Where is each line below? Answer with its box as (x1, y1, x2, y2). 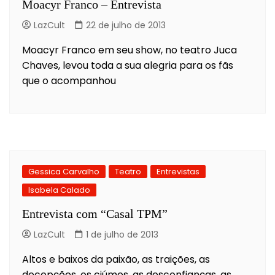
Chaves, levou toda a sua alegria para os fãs (22, 58, 233, 72)
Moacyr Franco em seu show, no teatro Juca (22, 42, 237, 57)
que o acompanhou (22, 73, 116, 88)
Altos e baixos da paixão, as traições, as (22, 252, 210, 266)
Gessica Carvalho (28, 165, 99, 177)
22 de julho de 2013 (86, 18, 166, 31)
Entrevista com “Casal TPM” (22, 206, 168, 220)
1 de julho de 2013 (86, 228, 158, 241)
